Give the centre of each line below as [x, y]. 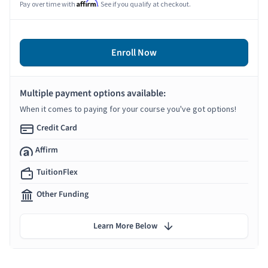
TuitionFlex [57, 172]
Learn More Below [125, 226]
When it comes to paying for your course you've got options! [128, 109]
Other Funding [63, 194]
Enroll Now [134, 52]
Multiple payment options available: [93, 93]
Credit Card [57, 128]
